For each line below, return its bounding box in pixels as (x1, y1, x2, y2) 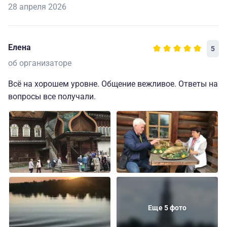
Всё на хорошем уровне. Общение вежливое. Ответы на (8, 79, 218, 89)
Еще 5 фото (148, 204, 186, 212)
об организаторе (8, 58, 71, 68)
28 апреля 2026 (8, 2, 66, 12)
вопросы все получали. (8, 92, 96, 102)
